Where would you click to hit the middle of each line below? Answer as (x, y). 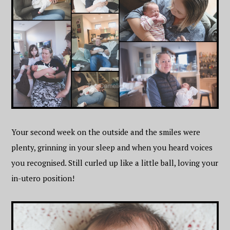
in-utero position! (43, 178)
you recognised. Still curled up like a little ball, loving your (115, 162)
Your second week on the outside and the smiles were (106, 132)
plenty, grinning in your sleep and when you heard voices (112, 147)
